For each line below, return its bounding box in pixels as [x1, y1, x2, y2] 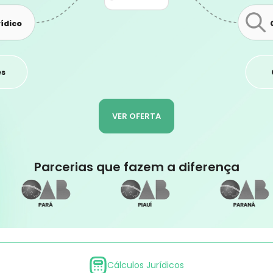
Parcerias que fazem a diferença [34, 158, 239, 176]
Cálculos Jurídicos [107, 259, 184, 272]
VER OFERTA [112, 110, 161, 122]
